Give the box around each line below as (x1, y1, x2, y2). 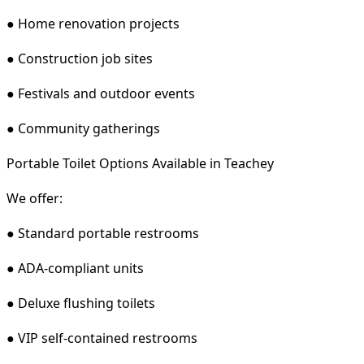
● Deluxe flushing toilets (6, 293, 155, 312)
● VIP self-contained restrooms (6, 328, 197, 347)
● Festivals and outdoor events (6, 84, 195, 102)
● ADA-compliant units (6, 258, 144, 277)
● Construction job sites (6, 49, 153, 67)
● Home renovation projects (6, 14, 180, 32)
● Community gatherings (6, 119, 160, 137)
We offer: (6, 188, 63, 207)
